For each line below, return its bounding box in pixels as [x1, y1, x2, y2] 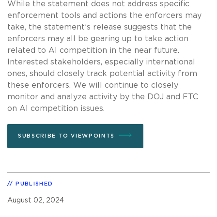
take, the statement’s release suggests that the [7, 23, 192, 31]
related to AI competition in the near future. [7, 46, 179, 54]
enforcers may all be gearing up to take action [7, 34, 188, 43]
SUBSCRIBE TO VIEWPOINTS [18, 133, 115, 139]
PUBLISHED [15, 181, 53, 186]
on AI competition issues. [7, 104, 105, 112]
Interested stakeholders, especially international [7, 58, 195, 66]
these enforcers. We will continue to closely [7, 81, 178, 89]
